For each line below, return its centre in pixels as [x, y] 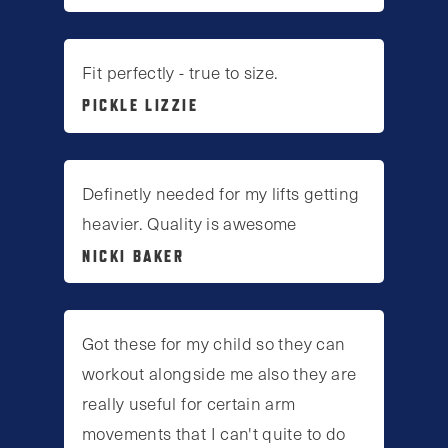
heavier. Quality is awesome [189, 222]
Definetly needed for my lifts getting [221, 192]
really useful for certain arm [189, 402]
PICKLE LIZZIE [140, 105]
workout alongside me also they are [219, 372]
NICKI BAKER [133, 255]
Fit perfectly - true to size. [180, 72]
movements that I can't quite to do [214, 432]
